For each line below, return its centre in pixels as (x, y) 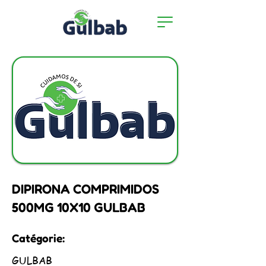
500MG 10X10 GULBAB (79, 207)
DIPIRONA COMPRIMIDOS (85, 189)
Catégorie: (38, 238)
